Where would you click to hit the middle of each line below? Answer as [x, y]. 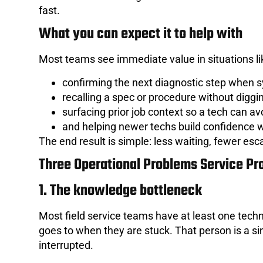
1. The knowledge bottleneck [120, 190]
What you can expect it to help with [141, 34]
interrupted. [66, 245]
